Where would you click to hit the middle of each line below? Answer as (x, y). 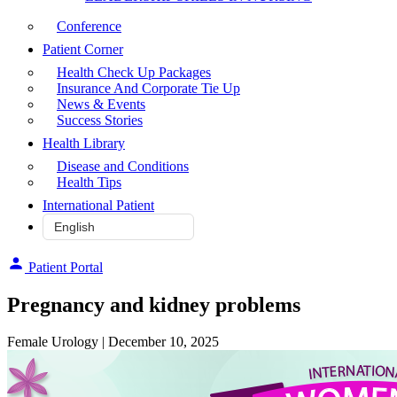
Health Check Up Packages (134, 72)
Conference (89, 26)
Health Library (84, 143)
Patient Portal (66, 267)
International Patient (98, 205)
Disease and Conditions (123, 166)
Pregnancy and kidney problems (154, 304)
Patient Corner (83, 49)
